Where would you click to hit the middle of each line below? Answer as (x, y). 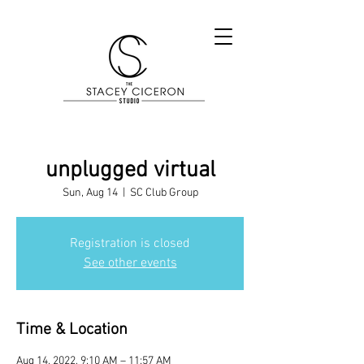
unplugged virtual (130, 171)
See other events (130, 263)
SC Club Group (164, 193)
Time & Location (72, 330)
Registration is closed (130, 244)
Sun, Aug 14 (90, 193)
